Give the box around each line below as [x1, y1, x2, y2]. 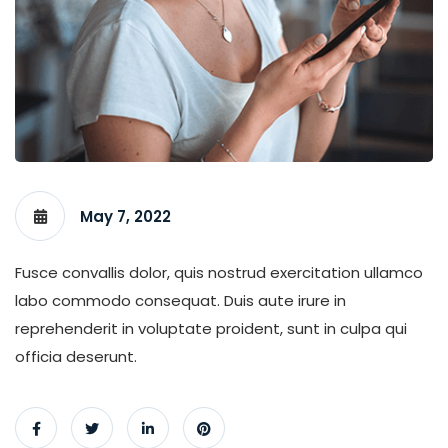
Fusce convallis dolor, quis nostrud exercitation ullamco [15, 261, 423, 283]
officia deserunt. [15, 345, 137, 367]
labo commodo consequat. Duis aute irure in [15, 289, 346, 311]
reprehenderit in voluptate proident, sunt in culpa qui [15, 317, 407, 339]
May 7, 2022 [80, 205, 171, 227]
